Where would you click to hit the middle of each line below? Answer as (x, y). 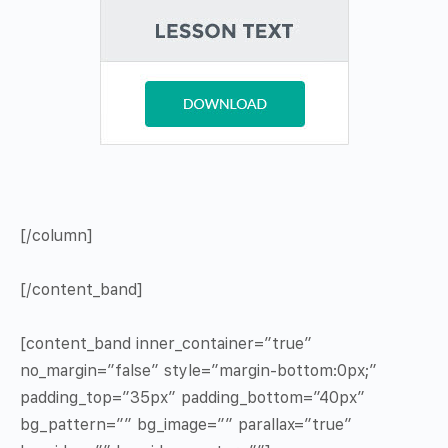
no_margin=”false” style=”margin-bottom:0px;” (198, 371)
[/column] (56, 236)
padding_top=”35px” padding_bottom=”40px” (192, 398)
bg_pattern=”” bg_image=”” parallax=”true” (186, 425)
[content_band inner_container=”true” (166, 344)
